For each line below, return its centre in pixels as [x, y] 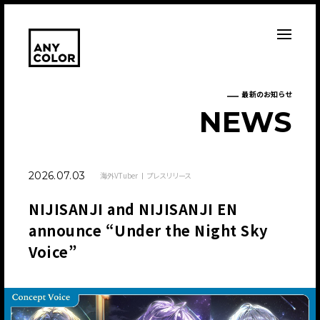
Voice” [53, 251]
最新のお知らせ [266, 94]
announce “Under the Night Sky [148, 230]
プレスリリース [169, 175]
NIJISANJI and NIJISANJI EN [133, 209]
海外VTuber [119, 175]
